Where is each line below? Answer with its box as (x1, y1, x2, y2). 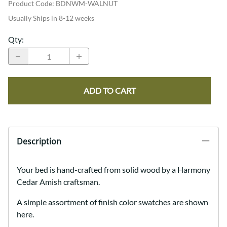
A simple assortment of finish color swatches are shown (17, 197, 208, 207)
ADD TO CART (83, 86, 136, 96)
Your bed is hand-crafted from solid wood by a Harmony (17, 165, 210, 175)
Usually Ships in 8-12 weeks (8, 14, 94, 23)
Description (17, 136, 61, 147)
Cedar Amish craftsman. (17, 177, 100, 187)
